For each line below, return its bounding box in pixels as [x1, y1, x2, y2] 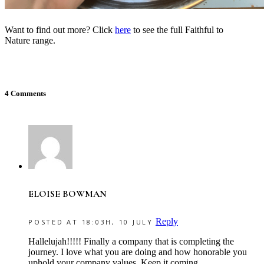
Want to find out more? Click [5, 24, 115, 35]
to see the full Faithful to [131, 24, 223, 35]
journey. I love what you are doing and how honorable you [28, 247, 247, 258]
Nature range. [5, 35, 55, 45]
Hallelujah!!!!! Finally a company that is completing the [28, 236, 234, 247]
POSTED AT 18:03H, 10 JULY [28, 217, 153, 227]
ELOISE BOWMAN [28, 187, 107, 200]
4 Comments [5, 88, 46, 98]
